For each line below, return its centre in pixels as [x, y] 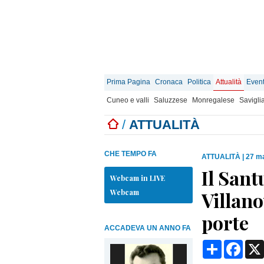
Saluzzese [171, 100]
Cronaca [169, 82]
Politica [199, 82]
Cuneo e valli [128, 100]
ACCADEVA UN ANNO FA [148, 228]
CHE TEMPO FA [131, 154]
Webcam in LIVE [138, 178]
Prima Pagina [128, 82]
